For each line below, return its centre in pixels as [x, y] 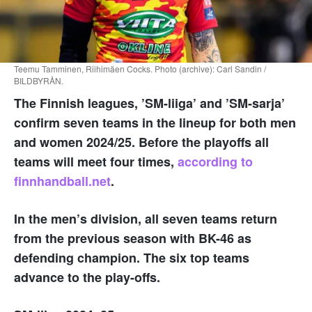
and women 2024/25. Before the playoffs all [141, 142]
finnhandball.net [62, 181]
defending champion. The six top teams [132, 257]
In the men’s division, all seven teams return [146, 218]
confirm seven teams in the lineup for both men [155, 122]
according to [215, 161]
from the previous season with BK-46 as [133, 238]
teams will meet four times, [96, 161]
